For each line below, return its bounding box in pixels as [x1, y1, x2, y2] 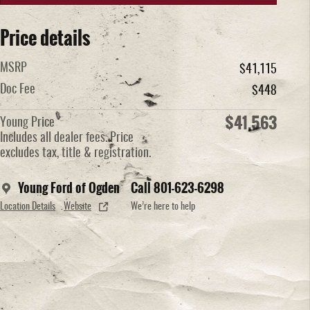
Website [64, 201, 91, 212]
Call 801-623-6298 [131, 178, 224, 198]
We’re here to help [131, 201, 195, 212]
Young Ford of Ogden [18, 178, 120, 198]
